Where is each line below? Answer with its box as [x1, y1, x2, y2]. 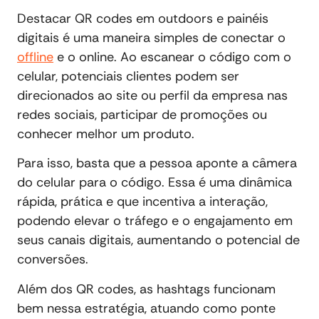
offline [17, 48, 53, 66]
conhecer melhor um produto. [17, 125, 194, 142]
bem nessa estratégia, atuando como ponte [17, 299, 276, 317]
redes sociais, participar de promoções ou [17, 105, 267, 123]
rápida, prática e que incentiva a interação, [17, 193, 268, 211]
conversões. [17, 251, 88, 268]
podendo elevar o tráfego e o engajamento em [17, 212, 293, 230]
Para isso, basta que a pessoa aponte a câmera [17, 155, 297, 172]
